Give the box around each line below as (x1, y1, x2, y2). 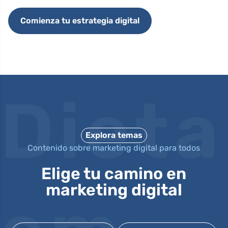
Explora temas (85, 130, 142, 140)
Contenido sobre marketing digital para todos (27, 143, 201, 153)
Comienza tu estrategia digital (20, 16, 139, 26)
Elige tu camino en (41, 164, 187, 184)
